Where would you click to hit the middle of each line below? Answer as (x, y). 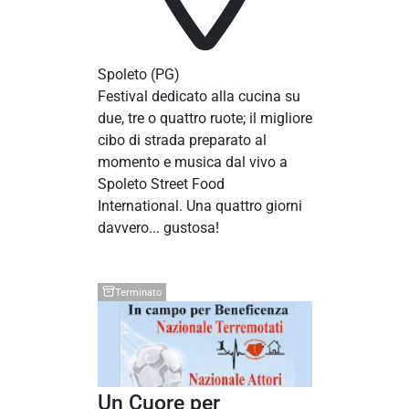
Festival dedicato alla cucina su (199, 97)
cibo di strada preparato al (182, 141)
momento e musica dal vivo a (192, 163)
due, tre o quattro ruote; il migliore (204, 119)
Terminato (138, 292)
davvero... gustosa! (158, 228)
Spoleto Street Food (161, 184)
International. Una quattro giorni (199, 206)
